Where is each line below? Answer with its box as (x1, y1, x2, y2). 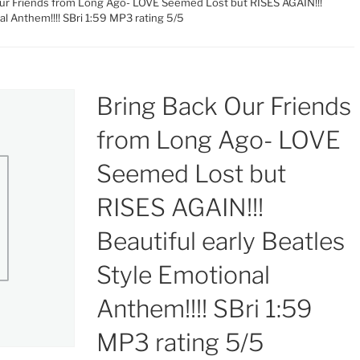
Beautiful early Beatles (96, 227, 345, 256)
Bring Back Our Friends (96, 92, 351, 121)
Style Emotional (96, 260, 270, 289)
